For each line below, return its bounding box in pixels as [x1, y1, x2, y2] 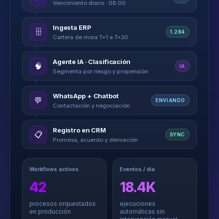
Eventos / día [120, 166, 155, 173]
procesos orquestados [29, 200, 96, 207]
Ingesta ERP [53, 23, 91, 31]
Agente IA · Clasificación [53, 58, 131, 66]
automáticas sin [120, 208, 165, 215]
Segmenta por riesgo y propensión [53, 68, 148, 75]
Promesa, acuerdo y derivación [53, 136, 138, 143]
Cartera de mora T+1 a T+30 [53, 34, 128, 41]
